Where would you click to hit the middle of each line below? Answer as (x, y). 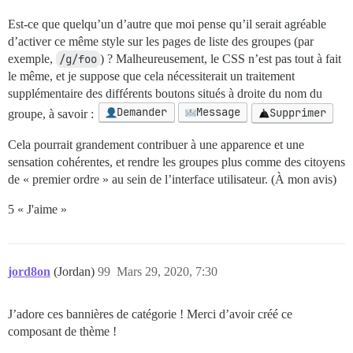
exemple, (32, 59)
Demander (142, 112)
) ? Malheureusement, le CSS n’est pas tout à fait (221, 59)
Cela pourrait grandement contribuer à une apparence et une (156, 144)
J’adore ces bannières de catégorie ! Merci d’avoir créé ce (150, 314)
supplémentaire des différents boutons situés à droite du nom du (165, 94)
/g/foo (78, 59)
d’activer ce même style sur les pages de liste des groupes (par (161, 42)
